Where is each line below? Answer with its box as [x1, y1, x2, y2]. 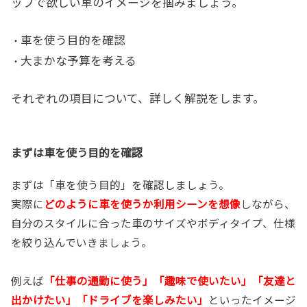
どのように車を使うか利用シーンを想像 [44, 195, 241, 211]
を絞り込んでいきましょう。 [11, 234, 152, 249]
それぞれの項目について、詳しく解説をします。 [11, 89, 265, 106]
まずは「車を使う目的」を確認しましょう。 [11, 176, 230, 192]
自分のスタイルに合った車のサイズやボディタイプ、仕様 [11, 214, 295, 230]
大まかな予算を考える [21, 51, 136, 69]
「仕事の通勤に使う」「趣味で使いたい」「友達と [44, 272, 296, 288]
